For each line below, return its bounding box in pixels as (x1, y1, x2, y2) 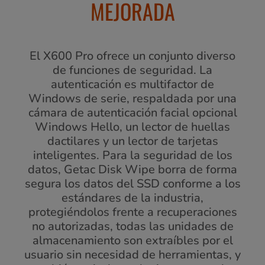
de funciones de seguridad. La (53, 62, 212, 79)
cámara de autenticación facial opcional (28, 105, 237, 121)
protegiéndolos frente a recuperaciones (28, 204, 237, 221)
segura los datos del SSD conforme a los (24, 176, 241, 192)
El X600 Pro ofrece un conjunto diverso (30, 48, 235, 64)
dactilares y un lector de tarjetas (47, 133, 218, 150)
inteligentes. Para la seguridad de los (33, 147, 232, 164)
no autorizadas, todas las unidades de (31, 218, 234, 235)
